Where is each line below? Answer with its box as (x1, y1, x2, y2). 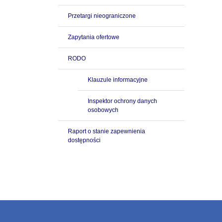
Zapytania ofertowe (68, 34, 119, 41)
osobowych (88, 107, 118, 113)
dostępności (68, 137, 101, 144)
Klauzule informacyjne (88, 76, 148, 83)
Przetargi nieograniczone (68, 12, 136, 19)
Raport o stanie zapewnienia (68, 128, 145, 135)
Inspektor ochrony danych (88, 98, 157, 105)
